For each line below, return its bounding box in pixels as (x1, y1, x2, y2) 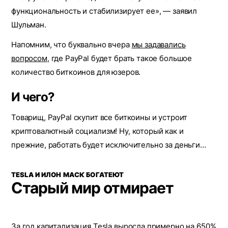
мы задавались (131, 40, 186, 49)
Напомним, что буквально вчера (11, 40, 132, 49)
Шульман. (11, 20, 46, 30)
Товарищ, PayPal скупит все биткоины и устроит (11, 112, 188, 122)
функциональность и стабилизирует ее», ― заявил (11, 6, 197, 16)
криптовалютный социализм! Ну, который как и (11, 126, 184, 136)
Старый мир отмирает (11, 179, 174, 197)
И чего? (11, 90, 54, 104)
